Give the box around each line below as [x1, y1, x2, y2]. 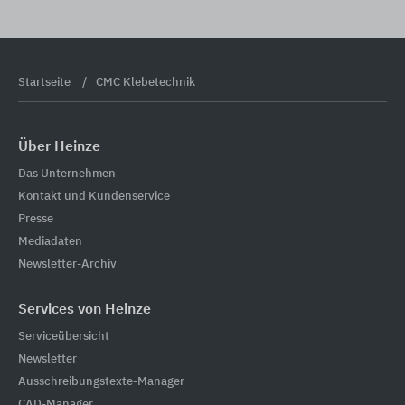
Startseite [18, 77, 73, 89]
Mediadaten [18, 235, 82, 248]
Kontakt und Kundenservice [18, 190, 170, 202]
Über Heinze [18, 140, 100, 155]
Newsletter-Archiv [18, 258, 117, 270]
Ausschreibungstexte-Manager [18, 375, 184, 388]
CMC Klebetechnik [96, 77, 195, 89]
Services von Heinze [18, 302, 151, 317]
